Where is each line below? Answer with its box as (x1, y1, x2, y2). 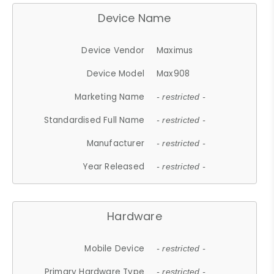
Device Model (86, 67, 145, 80)
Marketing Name (75, 91, 145, 103)
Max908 (157, 67, 190, 80)
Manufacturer (86, 137, 145, 149)
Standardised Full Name (43, 114, 145, 126)
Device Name (98, 10, 171, 26)
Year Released (83, 160, 145, 172)
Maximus (157, 44, 193, 56)
